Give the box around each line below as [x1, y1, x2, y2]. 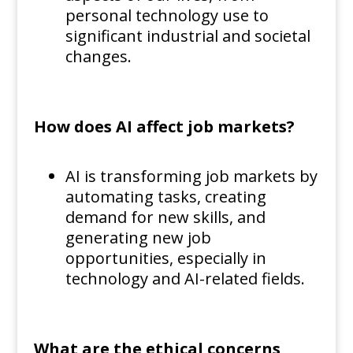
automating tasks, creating [65, 186, 266, 208]
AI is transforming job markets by [65, 165, 318, 188]
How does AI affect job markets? [33, 116, 295, 138]
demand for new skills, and [65, 206, 266, 229]
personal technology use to [65, 5, 269, 27]
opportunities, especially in [65, 247, 266, 269]
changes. [65, 46, 132, 68]
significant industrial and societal [65, 25, 310, 47]
